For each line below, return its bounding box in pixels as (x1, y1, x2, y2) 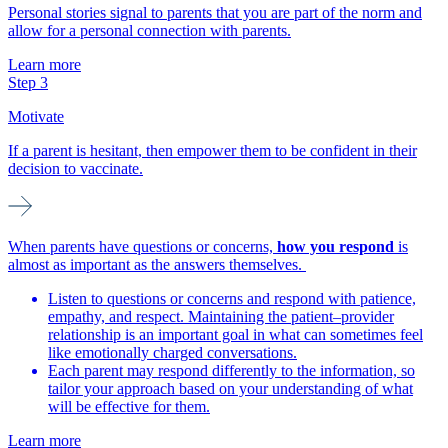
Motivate (8, 108, 64, 126)
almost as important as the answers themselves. (8, 256, 306, 274)
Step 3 (8, 74, 48, 92)
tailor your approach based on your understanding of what (48, 380, 413, 398)
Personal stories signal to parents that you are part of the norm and (8, 4, 422, 22)
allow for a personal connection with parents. (8, 22, 291, 40)
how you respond (277, 238, 394, 256)
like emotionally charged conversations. (48, 344, 297, 362)
